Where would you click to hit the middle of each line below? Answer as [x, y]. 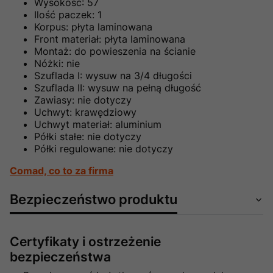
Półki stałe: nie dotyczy [88, 136]
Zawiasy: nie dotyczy [83, 100]
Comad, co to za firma [62, 170]
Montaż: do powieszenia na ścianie [115, 51]
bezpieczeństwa [60, 257]
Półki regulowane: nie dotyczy [104, 148]
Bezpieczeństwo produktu [94, 199]
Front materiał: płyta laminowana [110, 39]
